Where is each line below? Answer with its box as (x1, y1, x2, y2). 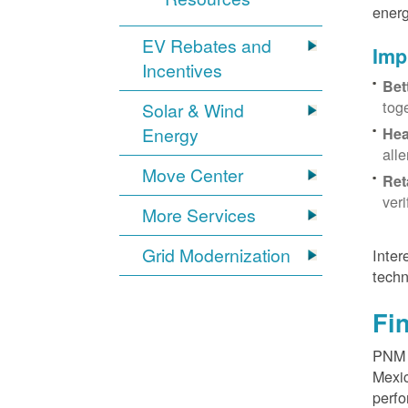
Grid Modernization (142, 242, 291, 269)
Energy (142, 122, 199, 148)
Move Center (142, 162, 244, 189)
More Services (142, 202, 257, 229)
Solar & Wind (142, 97, 245, 124)
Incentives (142, 57, 223, 84)
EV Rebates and (142, 33, 272, 59)
